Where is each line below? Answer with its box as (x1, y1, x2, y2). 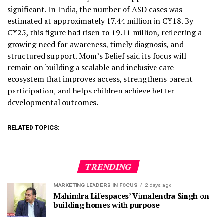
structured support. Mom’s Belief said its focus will (7, 50, 186, 61)
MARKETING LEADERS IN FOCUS (53, 182, 138, 188)
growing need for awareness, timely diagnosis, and (7, 38, 184, 49)
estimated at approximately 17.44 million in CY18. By (7, 15, 193, 26)
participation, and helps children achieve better (7, 85, 174, 96)
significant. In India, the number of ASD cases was (7, 3, 182, 15)
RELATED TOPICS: (7, 124, 60, 131)
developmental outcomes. (7, 96, 100, 108)
